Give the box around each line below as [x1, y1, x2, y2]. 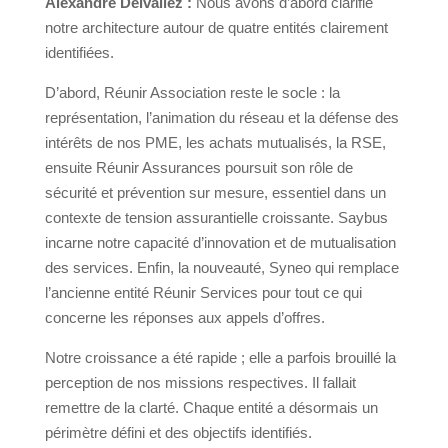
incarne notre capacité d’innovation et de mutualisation [44, 234, 396, 252]
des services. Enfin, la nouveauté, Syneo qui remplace [44, 259, 399, 277]
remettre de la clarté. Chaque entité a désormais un [44, 399, 378, 417]
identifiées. [44, 44, 114, 62]
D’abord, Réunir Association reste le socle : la [44, 84, 340, 102]
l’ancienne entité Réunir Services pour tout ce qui [44, 284, 362, 302]
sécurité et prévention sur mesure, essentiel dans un [44, 184, 386, 202]
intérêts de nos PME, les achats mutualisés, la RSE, [44, 134, 386, 152]
